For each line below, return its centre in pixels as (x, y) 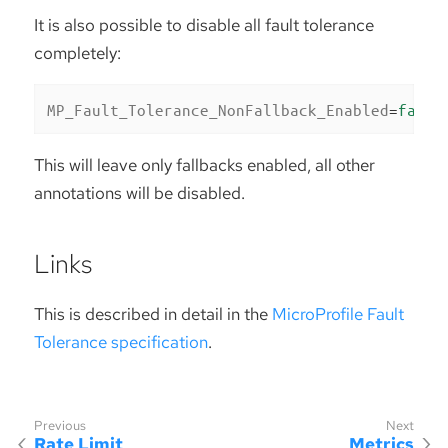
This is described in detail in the (153, 313)
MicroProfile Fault (338, 313)
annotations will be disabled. (139, 193)
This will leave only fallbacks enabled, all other (204, 165)
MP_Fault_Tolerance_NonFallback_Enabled (217, 109)
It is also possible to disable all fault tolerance (204, 24)
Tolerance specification (121, 341)
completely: (77, 52)
